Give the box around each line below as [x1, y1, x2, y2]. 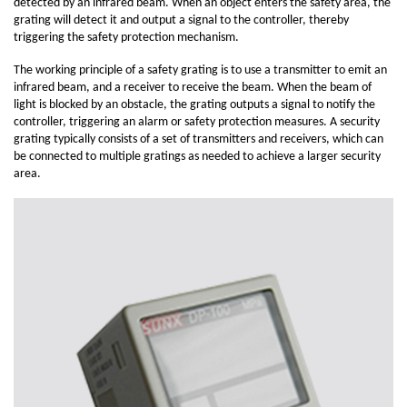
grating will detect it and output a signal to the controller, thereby [14, 13, 349, 27]
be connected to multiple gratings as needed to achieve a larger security [14, 149, 381, 164]
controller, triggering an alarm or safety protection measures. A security [14, 114, 380, 129]
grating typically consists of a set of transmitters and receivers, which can [14, 132, 383, 146]
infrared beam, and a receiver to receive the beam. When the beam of [14, 80, 372, 94]
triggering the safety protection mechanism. [14, 30, 239, 45]
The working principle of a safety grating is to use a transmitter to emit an [14, 63, 387, 77]
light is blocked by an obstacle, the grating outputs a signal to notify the [14, 97, 375, 112]
